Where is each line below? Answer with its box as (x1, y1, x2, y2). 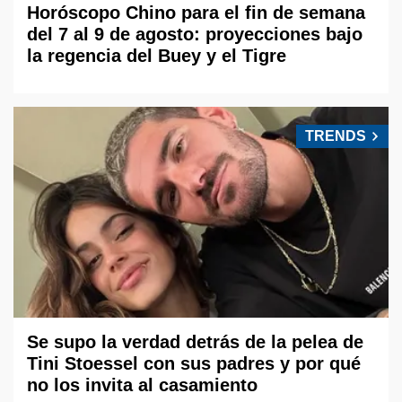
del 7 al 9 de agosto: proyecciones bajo (27, 23, 363, 44)
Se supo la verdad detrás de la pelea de (27, 332, 363, 353)
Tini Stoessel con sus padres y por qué (27, 354, 361, 374)
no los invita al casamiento (27, 375, 258, 396)
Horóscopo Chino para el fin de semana (27, 2, 365, 22)
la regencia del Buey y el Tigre (27, 45, 286, 66)
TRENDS (305, 127, 366, 144)
